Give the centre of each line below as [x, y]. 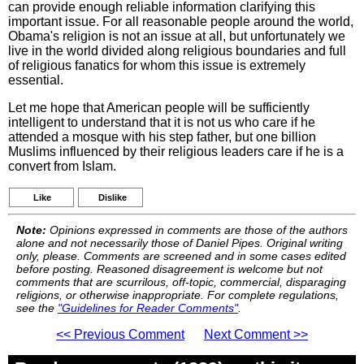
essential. [36, 80]
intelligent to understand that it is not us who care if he [162, 122]
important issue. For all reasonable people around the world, [181, 22]
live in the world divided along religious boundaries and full [177, 51]
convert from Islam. [62, 166]
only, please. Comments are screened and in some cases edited [181, 256]
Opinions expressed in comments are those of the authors [197, 230]
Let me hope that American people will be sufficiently [159, 108]
